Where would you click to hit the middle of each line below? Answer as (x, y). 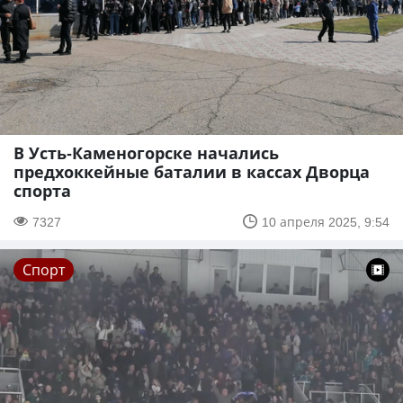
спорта (42, 190)
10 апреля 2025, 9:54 (326, 221)
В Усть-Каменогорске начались (146, 152)
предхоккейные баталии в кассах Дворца (192, 171)
